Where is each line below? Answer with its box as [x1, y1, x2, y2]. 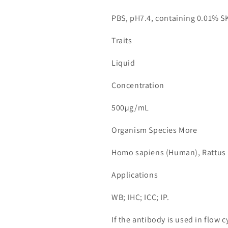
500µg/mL [111, 102, 149, 113]
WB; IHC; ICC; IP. [111, 192, 169, 203]
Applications [111, 169, 158, 180]
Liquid [111, 58, 135, 68]
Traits [111, 35, 132, 46]
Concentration [111, 80, 164, 91]
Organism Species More [111, 125, 197, 135]
